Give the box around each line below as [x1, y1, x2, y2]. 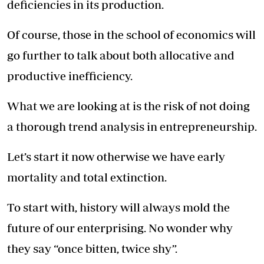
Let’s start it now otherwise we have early [7, 149, 225, 163]
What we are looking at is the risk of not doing [7, 98, 250, 113]
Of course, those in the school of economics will [7, 27, 256, 41]
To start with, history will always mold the [7, 200, 230, 214]
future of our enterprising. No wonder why [7, 220, 233, 235]
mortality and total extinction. [7, 170, 167, 184]
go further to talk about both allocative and [7, 48, 235, 62]
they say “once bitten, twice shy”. [7, 241, 177, 255]
